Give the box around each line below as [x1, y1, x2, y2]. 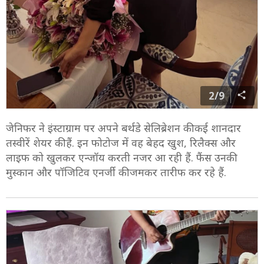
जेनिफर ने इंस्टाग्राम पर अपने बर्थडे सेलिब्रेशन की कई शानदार [6, 121, 241, 136]
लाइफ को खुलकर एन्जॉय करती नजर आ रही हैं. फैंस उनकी [6, 150, 235, 165]
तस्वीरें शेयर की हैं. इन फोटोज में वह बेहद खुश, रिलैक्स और [6, 136, 236, 150]
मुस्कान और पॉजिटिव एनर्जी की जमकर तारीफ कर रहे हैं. [6, 165, 226, 180]
